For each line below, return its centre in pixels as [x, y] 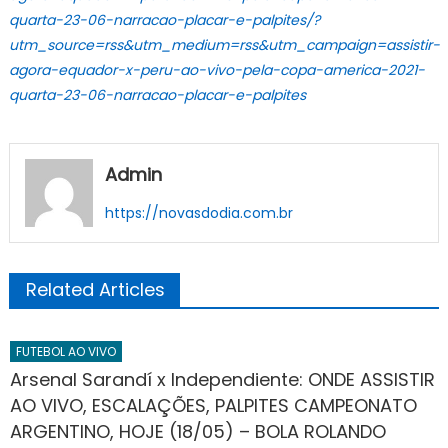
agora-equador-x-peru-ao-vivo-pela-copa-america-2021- [216, 70]
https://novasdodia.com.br [198, 213]
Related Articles [95, 289]
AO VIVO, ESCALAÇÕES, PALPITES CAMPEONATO [214, 405]
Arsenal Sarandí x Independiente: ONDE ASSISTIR [223, 379]
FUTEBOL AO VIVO [66, 351]
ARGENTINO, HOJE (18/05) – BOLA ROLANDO [198, 431]
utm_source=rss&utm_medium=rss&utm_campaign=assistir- [224, 45]
